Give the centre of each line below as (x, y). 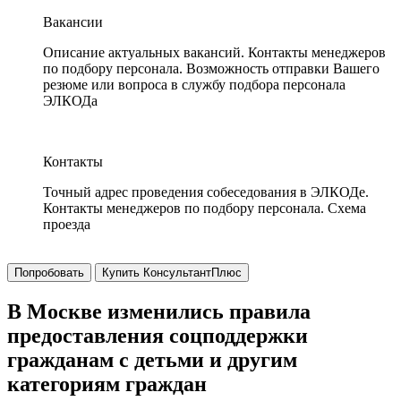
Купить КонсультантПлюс (172, 273)
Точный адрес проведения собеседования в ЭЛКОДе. (206, 192)
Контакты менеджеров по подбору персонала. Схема (205, 208)
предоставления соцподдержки (158, 335)
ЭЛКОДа (70, 101)
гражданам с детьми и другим (152, 359)
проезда (67, 224)
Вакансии (73, 22)
